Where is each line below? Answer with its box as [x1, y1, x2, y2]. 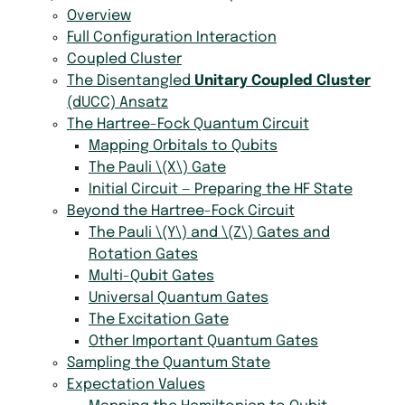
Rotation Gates [88, 246, 198, 262]
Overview [66, 7, 131, 24]
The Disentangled [66, 72, 194, 89]
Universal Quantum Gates [88, 289, 268, 306]
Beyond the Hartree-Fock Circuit [66, 202, 295, 219]
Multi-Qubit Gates [88, 268, 214, 284]
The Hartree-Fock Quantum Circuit [66, 116, 309, 132]
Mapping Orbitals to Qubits [88, 137, 278, 154]
